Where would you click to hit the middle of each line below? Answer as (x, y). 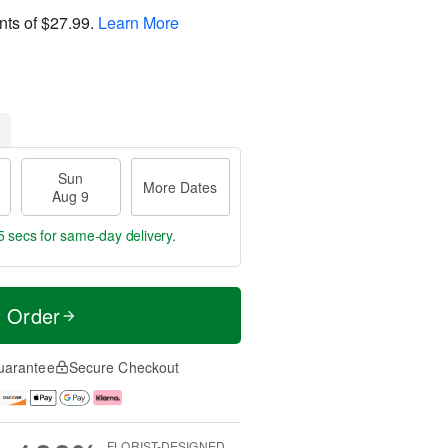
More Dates (180, 187)
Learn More (138, 22)
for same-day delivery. (106, 235)
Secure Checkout (124, 367)
